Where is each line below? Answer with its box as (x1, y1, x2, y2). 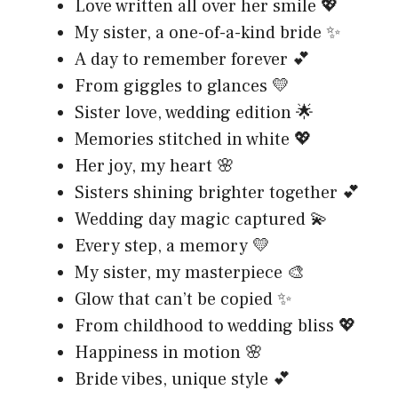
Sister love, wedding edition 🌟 (75, 100, 314, 124)
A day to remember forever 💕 (75, 47, 310, 71)
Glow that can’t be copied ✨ (75, 287, 291, 311)
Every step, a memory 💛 (75, 234, 270, 258)
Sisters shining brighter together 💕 (75, 180, 360, 204)
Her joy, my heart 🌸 (75, 154, 235, 178)
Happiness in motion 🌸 (75, 340, 263, 364)
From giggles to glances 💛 (75, 74, 290, 98)
